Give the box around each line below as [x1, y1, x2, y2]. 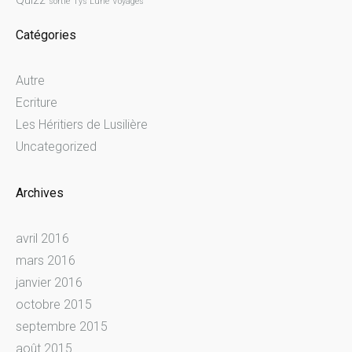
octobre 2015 [16, 296, 92, 312]
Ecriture [16, 94, 57, 110]
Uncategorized [16, 138, 97, 154]
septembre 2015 [16, 318, 108, 334]
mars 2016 [16, 252, 75, 268]
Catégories [16, 27, 76, 42]
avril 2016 [16, 230, 69, 246]
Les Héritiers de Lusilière [16, 116, 148, 132]
